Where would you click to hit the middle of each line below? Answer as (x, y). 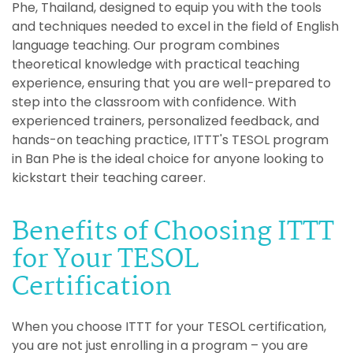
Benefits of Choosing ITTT (173, 232)
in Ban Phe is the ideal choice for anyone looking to (168, 158)
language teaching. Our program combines (146, 45)
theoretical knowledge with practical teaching (156, 64)
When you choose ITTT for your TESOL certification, (169, 326)
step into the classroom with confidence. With (154, 102)
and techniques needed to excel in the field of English (175, 26)
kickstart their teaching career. (109, 177)
